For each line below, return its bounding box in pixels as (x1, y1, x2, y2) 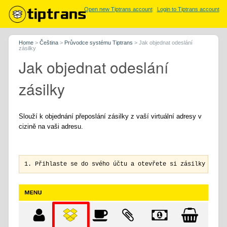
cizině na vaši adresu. (19, 123, 84, 130)
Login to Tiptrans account (157, 6, 219, 12)
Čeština (40, 40, 59, 46)
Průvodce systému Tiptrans (64, 40, 133, 46)
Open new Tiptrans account (84, 6, 153, 12)
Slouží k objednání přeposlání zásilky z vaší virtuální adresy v (19, 112, 202, 120)
